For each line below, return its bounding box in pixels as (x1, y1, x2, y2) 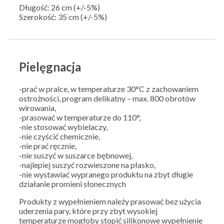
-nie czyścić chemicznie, (19, 131, 100, 141)
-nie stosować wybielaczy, (19, 122, 107, 132)
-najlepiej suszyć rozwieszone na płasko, (19, 160, 155, 170)
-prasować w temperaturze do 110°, (19, 112, 140, 122)
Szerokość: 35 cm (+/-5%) (19, 12, 107, 22)
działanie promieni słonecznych (19, 179, 126, 189)
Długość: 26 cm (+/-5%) (19, 2, 100, 12)
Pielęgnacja (19, 59, 81, 74)
